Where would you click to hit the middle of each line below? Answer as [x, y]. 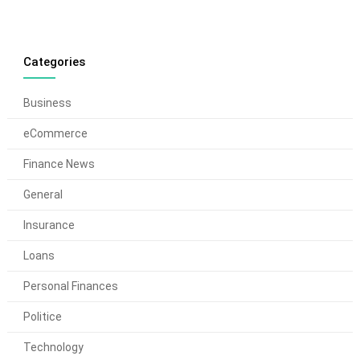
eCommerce [55, 134]
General [43, 195]
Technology [53, 348]
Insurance [49, 225]
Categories [54, 62]
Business [47, 103]
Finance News [59, 164]
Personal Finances [70, 286]
